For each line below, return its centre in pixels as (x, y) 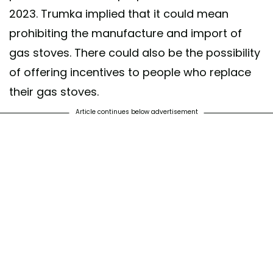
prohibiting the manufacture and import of (126, 34)
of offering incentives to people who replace (130, 73)
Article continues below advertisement (136, 112)
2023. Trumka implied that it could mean (119, 14)
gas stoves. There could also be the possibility (135, 53)
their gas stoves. (54, 92)
